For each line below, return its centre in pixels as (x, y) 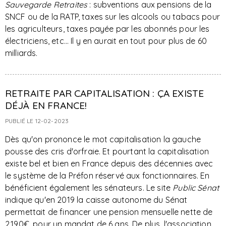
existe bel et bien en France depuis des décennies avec (109, 163)
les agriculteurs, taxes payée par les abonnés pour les (107, 29)
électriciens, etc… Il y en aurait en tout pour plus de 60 (106, 41)
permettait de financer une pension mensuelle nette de (109, 212)
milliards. (21, 53)
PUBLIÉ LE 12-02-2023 (37, 121)
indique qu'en (30, 200)
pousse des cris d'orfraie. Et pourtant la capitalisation (107, 151)
